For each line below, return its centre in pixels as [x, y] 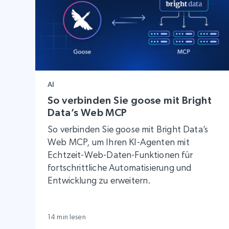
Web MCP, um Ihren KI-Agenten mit [119, 142]
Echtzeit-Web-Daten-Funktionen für [120, 155]
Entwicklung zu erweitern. [99, 180]
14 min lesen [67, 217]
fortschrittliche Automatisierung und [120, 168]
